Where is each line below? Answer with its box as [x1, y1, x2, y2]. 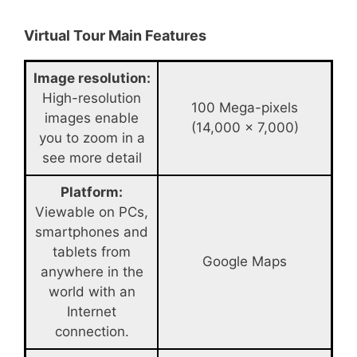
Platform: [61, 184, 123, 200]
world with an [48, 284, 135, 300]
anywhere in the [40, 264, 143, 280]
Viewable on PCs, [35, 204, 148, 220]
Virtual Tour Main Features [24, 27, 206, 44]
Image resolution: [33, 70, 151, 86]
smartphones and [35, 224, 148, 240]
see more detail [41, 150, 142, 166]
